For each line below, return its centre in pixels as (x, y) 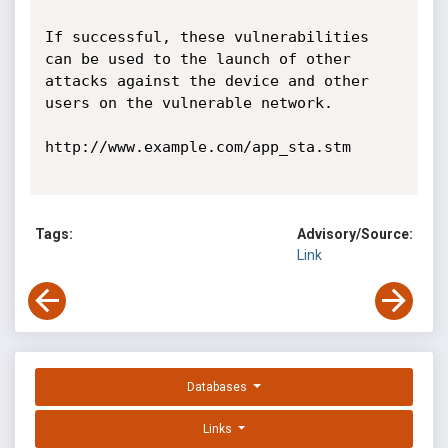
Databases (219, 387)
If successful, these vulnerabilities (206, 37)
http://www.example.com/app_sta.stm (197, 147)
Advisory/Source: (355, 234)
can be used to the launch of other (197, 59)
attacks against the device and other (206, 81)
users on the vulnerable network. (188, 103)
